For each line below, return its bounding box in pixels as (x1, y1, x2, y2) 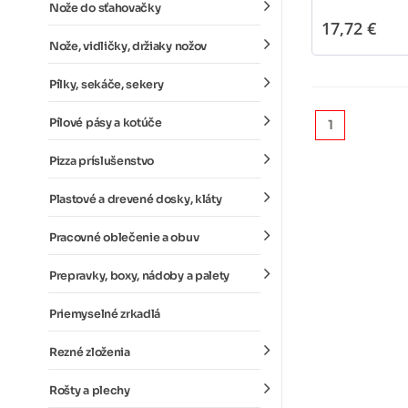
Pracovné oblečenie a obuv (49, 230, 199, 245)
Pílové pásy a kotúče (49, 116, 162, 130)
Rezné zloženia (49, 345, 130, 360)
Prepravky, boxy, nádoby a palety (49, 269, 229, 283)
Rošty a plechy (49, 383, 130, 398)
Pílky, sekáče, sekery (49, 77, 164, 92)
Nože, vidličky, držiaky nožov (49, 39, 207, 54)
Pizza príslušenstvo (49, 154, 155, 168)
